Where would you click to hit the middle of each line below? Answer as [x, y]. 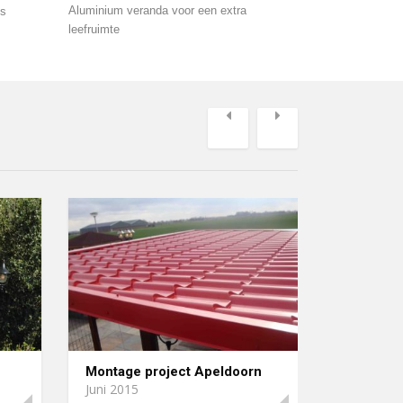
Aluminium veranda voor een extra [157, 11]
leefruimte [94, 30]
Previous [260, 126]
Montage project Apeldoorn [174, 371]
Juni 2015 [112, 389]
